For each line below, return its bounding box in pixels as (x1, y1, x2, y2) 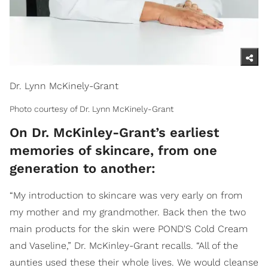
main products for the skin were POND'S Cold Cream (10, 223, 248, 234)
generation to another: (10, 160, 160, 176)
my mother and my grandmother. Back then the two (10, 206, 246, 218)
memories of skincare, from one (10, 142, 217, 158)
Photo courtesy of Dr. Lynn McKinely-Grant (10, 103, 173, 114)
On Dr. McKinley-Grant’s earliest (10, 124, 219, 140)
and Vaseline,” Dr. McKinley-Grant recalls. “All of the (10, 239, 238, 251)
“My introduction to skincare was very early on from (10, 189, 242, 201)
